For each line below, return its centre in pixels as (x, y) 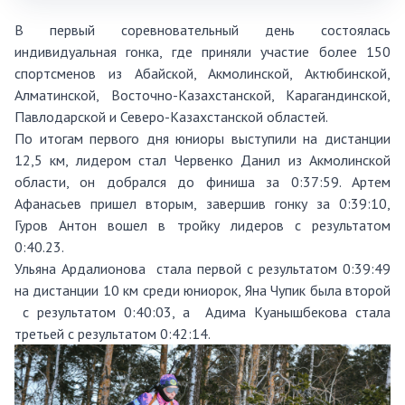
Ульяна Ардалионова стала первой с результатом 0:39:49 (202, 268)
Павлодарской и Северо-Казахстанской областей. (171, 116)
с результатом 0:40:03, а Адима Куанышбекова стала (202, 311)
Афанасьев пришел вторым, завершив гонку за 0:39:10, (202, 203)
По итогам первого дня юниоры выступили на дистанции (202, 138)
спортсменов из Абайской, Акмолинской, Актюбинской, (202, 73)
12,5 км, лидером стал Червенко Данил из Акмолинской (202, 160)
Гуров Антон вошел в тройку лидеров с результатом (202, 225)
